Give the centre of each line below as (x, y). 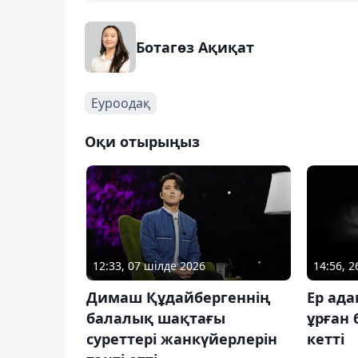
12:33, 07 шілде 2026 (149, 265)
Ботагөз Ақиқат (195, 47)
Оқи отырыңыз (142, 141)
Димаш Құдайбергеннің (178, 297)
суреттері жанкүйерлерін (182, 338)
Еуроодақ (121, 103)
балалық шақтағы (156, 318)
